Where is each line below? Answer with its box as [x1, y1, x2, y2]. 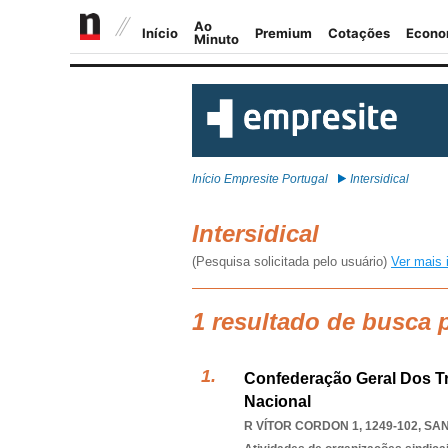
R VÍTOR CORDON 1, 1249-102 [244, 419, 418, 433]
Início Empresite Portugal [192, 172, 328, 186]
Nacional [244, 393, 311, 410]
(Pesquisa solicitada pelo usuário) [192, 254, 391, 269]
